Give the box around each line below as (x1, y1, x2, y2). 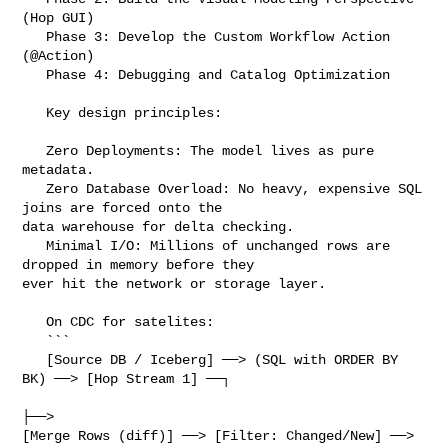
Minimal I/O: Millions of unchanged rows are (22, 237, 47, 254)
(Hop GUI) (22, 9, 95, 26)
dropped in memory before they (22, 256, 263, 273)
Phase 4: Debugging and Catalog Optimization (22, 66, 47, 83)
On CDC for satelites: (22, 313, 47, 330)
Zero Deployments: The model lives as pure (22, 142, 47, 159)
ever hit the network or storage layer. (22, 275, 327, 292)
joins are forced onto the (22, 199, 231, 216)
